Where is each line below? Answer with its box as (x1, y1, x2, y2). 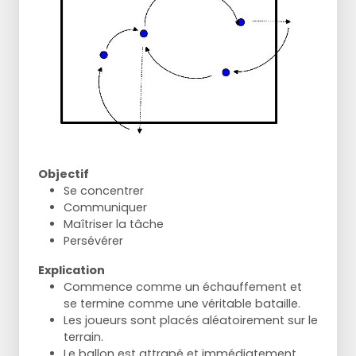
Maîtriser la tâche (64, 216, 164, 233)
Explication (38, 262, 105, 279)
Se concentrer (64, 183, 144, 199)
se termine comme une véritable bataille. (64, 296, 300, 312)
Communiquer (64, 199, 147, 216)
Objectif (38, 166, 89, 183)
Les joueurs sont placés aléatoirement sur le (64, 312, 318, 329)
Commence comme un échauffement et (64, 279, 302, 296)
